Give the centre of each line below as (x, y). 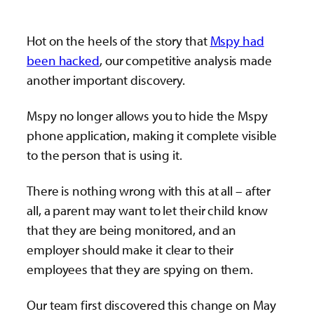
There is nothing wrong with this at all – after (149, 190)
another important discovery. (106, 80)
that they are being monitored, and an (132, 230)
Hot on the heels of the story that (118, 40)
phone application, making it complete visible (152, 135)
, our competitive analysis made (185, 60)
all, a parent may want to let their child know (148, 210)
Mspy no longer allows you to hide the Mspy (147, 115)
